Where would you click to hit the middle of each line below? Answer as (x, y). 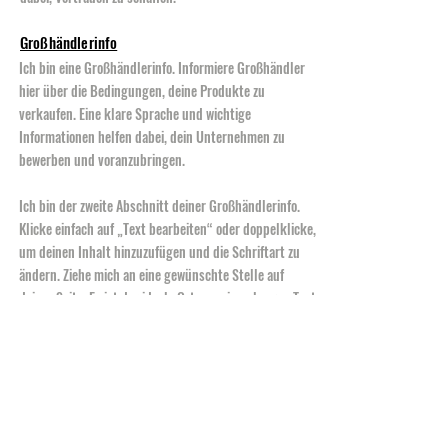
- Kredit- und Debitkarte (85, 391)
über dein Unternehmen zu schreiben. (120, 320)
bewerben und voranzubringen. (102, 159)
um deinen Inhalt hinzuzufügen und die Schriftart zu (159, 251)
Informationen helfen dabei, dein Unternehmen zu (152, 136)
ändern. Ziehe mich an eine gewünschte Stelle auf (151, 274)
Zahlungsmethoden (76, 366)
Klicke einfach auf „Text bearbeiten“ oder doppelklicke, (167, 228)
